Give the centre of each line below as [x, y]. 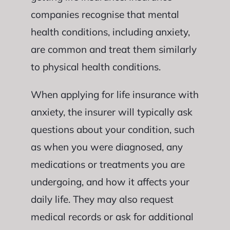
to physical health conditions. [95, 66]
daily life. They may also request [102, 199]
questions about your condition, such [112, 129]
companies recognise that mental [105, 14]
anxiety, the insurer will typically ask [111, 112]
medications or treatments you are [108, 164]
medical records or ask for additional [112, 216]
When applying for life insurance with [114, 94]
